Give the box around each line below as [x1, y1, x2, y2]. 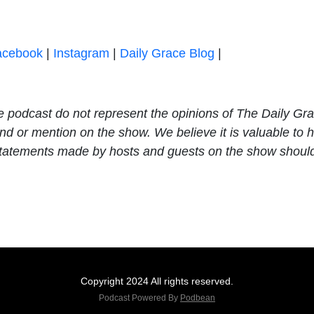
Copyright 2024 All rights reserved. [81, 275, 233, 287]
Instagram [53, 46, 109, 60]
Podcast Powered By [99, 293, 180, 303]
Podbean [180, 293, 215, 303]
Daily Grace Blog [120, 46, 214, 60]
